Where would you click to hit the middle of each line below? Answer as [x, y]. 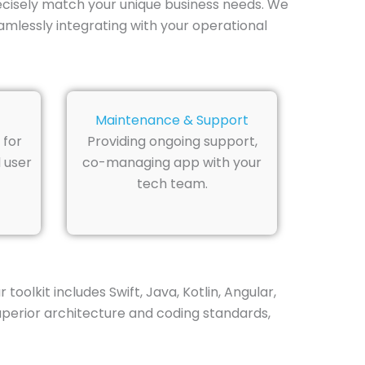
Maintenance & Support [172, 121]
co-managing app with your [172, 163]
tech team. [172, 184]
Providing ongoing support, [172, 142]
